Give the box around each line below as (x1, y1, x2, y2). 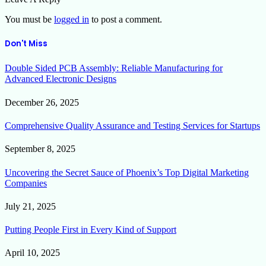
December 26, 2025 (5, 97, 79, 107)
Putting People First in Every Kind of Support (5, 224, 176, 235)
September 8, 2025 (5, 144, 75, 154)
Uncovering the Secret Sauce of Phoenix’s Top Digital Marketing (5, 167, 249, 178)
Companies (5, 178, 47, 188)
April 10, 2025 (5, 248, 60, 258)
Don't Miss (5, 38, 47, 50)
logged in (54, 14, 89, 25)
